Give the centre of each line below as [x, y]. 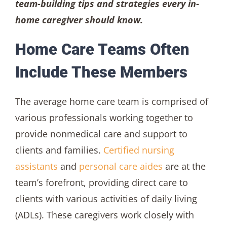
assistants [36, 166]
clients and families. [59, 150]
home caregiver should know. [79, 20]
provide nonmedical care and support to [101, 134]
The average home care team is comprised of [111, 101]
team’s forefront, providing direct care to [101, 182]
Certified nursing [139, 150]
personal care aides [121, 166]
